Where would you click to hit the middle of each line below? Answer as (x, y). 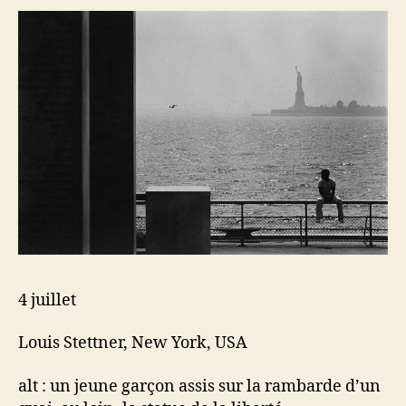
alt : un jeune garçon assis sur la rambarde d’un (199, 386)
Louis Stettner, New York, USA (133, 343)
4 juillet (47, 300)
